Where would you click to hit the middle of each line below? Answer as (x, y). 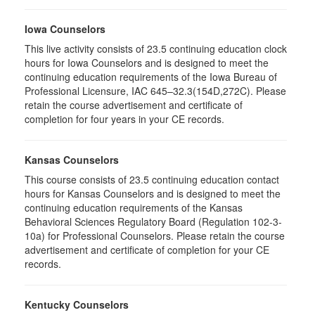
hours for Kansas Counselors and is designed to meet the (153, 193)
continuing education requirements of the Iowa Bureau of (151, 77)
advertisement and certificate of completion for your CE (147, 250)
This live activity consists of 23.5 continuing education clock (156, 49)
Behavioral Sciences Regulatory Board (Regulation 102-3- (153, 221)
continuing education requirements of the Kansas (134, 207)
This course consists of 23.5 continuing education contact (152, 179)
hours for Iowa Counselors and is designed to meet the (147, 63)
